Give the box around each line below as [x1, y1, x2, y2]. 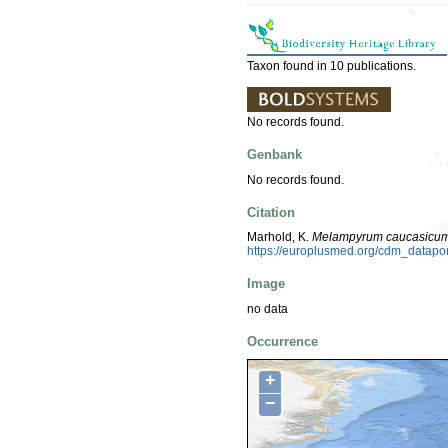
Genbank [247, 147, 302, 163]
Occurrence [247, 333, 318, 349]
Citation [247, 204, 295, 220]
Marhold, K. [247, 230, 312, 245]
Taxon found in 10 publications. [247, 58, 416, 73]
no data [247, 301, 288, 316]
